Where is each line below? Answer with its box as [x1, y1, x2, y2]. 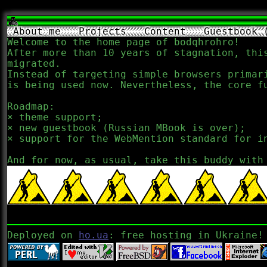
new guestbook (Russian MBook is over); [19, 122, 246, 133]
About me [13, 26, 61, 37]
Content [144, 26, 186, 37]
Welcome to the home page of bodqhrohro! [7, 36, 240, 48]
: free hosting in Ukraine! [108, 229, 263, 241]
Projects [79, 26, 126, 37]
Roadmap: [7, 101, 55, 112]
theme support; [19, 111, 103, 123]
